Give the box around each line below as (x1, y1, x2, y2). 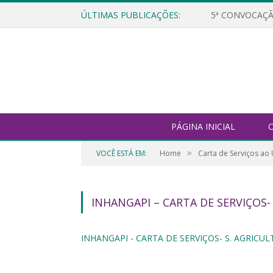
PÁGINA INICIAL (171, 121, 235, 133)
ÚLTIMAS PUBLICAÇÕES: (81, 9, 180, 21)
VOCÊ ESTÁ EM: (96, 148, 147, 159)
